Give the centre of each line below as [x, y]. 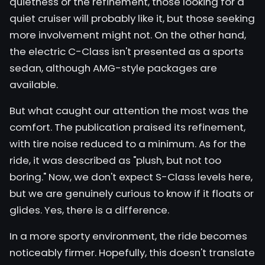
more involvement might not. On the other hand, [128, 35]
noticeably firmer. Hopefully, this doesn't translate [132, 253]
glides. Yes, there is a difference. [89, 210]
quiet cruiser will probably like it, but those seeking [132, 18]
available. [34, 85]
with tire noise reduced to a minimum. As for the [128, 144]
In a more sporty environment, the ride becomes [128, 236]
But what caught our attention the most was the [129, 111]
